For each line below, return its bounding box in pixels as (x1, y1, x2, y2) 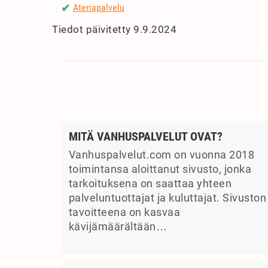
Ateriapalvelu (73, 1, 124, 13)
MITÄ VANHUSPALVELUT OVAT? (68, 129, 223, 144)
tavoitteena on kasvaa (68, 206, 180, 219)
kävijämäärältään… (68, 221, 167, 233)
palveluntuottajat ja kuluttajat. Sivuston (68, 192, 266, 205)
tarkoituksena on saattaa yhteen (68, 178, 232, 190)
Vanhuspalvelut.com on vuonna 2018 (68, 149, 254, 162)
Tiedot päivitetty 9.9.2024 (52, 23, 176, 35)
